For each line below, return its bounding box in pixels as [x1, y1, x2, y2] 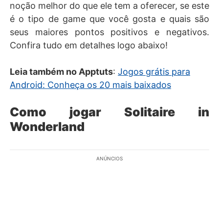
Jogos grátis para [118, 66, 190, 77]
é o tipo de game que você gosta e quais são [10, 14, 209, 24]
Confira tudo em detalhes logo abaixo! [10, 40, 168, 50]
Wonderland [10, 119, 85, 134]
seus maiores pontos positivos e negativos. [10, 27, 209, 37]
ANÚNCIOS [96, 155, 123, 161]
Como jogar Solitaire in [10, 105, 209, 119]
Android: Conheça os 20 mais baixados [10, 80, 171, 90]
